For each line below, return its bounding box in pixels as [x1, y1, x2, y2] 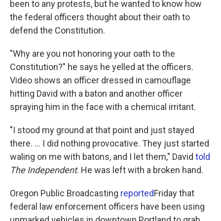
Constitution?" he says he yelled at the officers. [10, 62, 193, 72]
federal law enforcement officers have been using [10, 201, 205, 212]
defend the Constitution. [10, 25, 105, 36]
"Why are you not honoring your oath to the [10, 48, 175, 59]
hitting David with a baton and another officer [10, 88, 183, 99]
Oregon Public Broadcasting [10, 188, 120, 198]
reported [120, 188, 154, 198]
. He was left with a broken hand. [77, 165, 203, 175]
